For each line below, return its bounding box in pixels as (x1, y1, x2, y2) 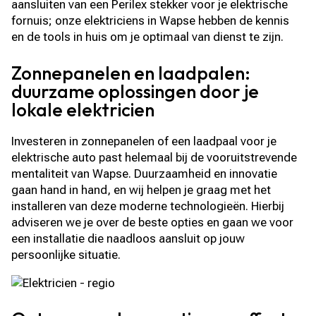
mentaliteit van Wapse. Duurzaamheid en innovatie (11, 166, 278, 181)
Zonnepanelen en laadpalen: (11, 61, 251, 85)
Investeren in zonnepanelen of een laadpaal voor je (11, 134, 277, 148)
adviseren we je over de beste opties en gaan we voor (11, 215, 294, 229)
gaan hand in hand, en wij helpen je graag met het (11, 183, 272, 197)
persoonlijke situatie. (11, 248, 121, 262)
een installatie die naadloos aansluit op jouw (11, 231, 245, 245)
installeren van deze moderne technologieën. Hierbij (11, 199, 285, 213)
